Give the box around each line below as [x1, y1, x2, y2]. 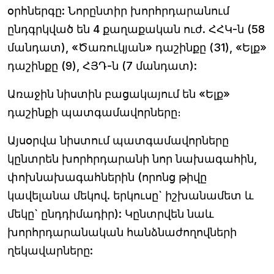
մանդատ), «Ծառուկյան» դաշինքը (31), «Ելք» [7, 40, 267, 54]
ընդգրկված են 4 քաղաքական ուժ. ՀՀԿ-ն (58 [7, 22, 265, 35]
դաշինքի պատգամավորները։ [7, 105, 181, 119]
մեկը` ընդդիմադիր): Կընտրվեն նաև [7, 207, 214, 220]
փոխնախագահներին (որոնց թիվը [7, 170, 207, 183]
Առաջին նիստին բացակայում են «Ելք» [7, 87, 230, 100]
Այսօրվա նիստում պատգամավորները [7, 133, 229, 147]
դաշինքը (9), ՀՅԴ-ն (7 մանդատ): [7, 59, 197, 72]
